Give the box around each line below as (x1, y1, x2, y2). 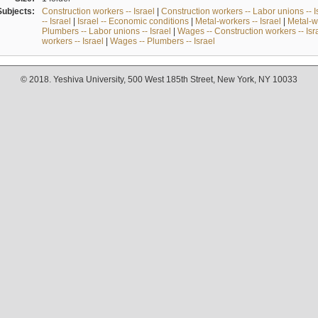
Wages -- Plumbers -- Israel (109, 35, 215, 46)
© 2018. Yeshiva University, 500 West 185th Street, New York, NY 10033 (21, 75, 297, 85)
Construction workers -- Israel (41, 6, 155, 16)
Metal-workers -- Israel (194, 16, 281, 26)
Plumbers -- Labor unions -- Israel (41, 26, 171, 36)
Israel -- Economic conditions (77, 16, 189, 26)
